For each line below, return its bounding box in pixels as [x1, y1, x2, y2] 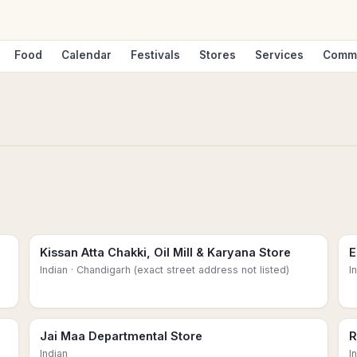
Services [255, 49, 304, 61]
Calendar [61, 49, 112, 61]
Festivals [131, 49, 180, 61]
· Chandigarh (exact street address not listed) [68, 264, 289, 276]
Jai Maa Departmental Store [40, 329, 202, 343]
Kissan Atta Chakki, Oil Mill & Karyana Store [40, 245, 291, 259]
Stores [199, 49, 236, 61]
